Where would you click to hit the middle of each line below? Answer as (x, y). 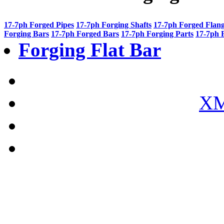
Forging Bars (26, 33)
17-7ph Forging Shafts (114, 24)
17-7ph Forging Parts (157, 33)
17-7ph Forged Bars (85, 33)
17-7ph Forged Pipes (39, 24)
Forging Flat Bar (90, 49)
